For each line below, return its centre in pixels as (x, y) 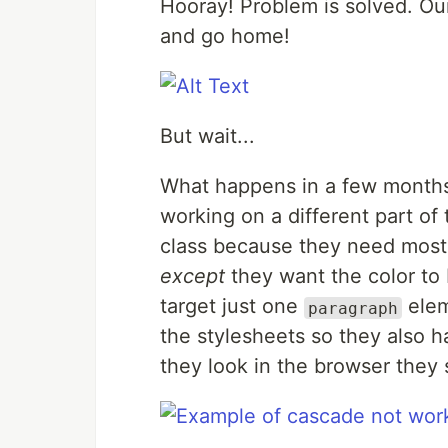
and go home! (225, 36)
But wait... (207, 136)
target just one (232, 306)
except (192, 276)
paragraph (353, 308)
